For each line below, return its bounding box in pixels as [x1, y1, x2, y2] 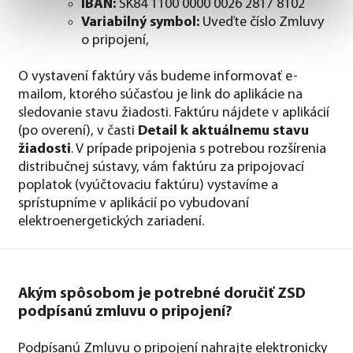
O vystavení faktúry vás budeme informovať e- [18, 69, 298, 84]
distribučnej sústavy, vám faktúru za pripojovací [18, 159, 304, 175]
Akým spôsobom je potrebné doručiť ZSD [18, 286, 306, 302]
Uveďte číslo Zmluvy [203, 14, 324, 30]
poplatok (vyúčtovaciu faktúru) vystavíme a [18, 177, 278, 193]
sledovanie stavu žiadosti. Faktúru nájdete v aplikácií [18, 105, 329, 121]
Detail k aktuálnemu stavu [138, 123, 309, 139]
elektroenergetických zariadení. [18, 214, 204, 229]
